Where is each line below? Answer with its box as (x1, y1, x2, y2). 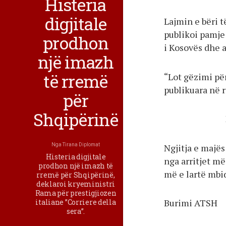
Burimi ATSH (164, 197, 217, 209)
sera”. (66, 206, 85, 216)
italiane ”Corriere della (35, 197, 116, 207)
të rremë (43, 69, 108, 92)
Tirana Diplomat (63, 141, 100, 147)
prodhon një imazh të (38, 160, 114, 171)
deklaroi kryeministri (36, 179, 116, 189)
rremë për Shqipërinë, (36, 169, 115, 180)
